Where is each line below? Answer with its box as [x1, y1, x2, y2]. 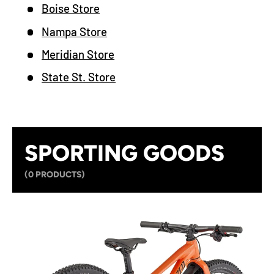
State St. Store [42, 70, 116, 84]
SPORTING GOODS [24, 139, 224, 166]
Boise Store [42, 1, 100, 16]
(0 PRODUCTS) [24, 169, 85, 180]
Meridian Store [42, 47, 115, 62]
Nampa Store [42, 24, 108, 39]
